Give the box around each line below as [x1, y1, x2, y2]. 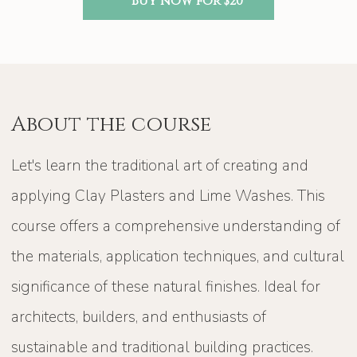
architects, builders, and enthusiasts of [11, 306, 267, 328]
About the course [11, 110, 212, 139]
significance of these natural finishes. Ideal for [11, 276, 321, 297]
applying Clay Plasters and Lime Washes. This [11, 185, 326, 206]
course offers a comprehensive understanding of [11, 215, 341, 237]
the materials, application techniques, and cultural [11, 245, 345, 267]
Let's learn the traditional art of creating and [11, 155, 309, 176]
